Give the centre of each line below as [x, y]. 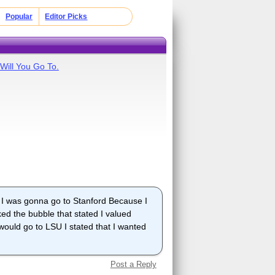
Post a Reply [133, 265]
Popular [19, 17]
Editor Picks [66, 17]
